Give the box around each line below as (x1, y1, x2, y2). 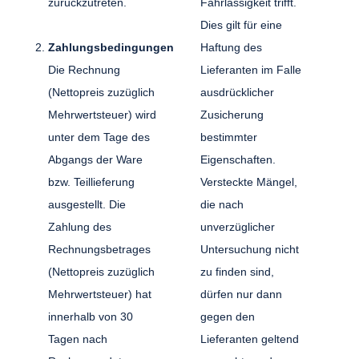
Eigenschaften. (200, 152, 276, 166)
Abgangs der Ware (48, 152, 143, 166)
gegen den (200, 309, 255, 323)
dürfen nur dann (200, 287, 282, 301)
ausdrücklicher (200, 85, 274, 99)
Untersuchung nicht (200, 242, 299, 256)
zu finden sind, (200, 264, 274, 278)
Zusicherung (200, 107, 264, 121)
